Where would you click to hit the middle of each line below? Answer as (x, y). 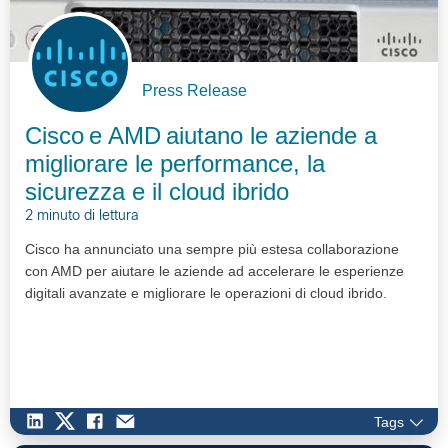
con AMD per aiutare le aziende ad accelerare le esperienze (214, 271)
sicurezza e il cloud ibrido (157, 192)
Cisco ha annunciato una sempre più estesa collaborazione (212, 249)
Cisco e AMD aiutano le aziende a (201, 136)
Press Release (194, 91)
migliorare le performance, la (175, 164)
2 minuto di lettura (82, 217)
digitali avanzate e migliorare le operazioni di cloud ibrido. (206, 293)
